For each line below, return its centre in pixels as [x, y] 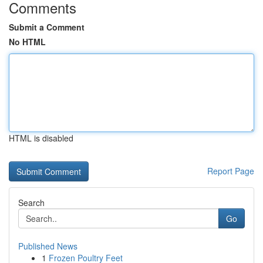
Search [31, 203]
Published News [48, 246]
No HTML [27, 42]
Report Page [231, 171]
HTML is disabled [41, 138]
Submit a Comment [47, 27]
